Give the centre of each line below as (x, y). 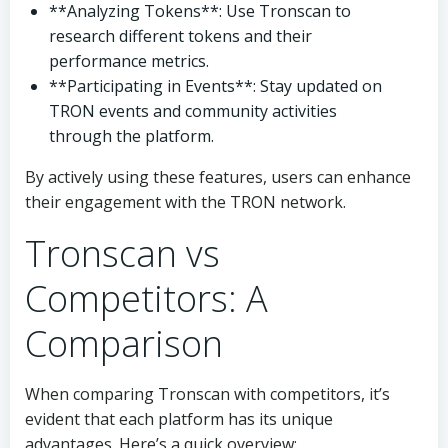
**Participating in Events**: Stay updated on (215, 86)
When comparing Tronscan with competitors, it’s (207, 394)
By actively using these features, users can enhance (218, 177)
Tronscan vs (122, 253)
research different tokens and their (180, 36)
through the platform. (131, 136)
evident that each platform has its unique (179, 419)
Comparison (124, 343)
